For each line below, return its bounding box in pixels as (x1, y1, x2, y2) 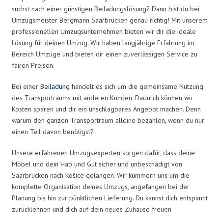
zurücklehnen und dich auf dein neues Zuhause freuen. (12, 204, 173, 214)
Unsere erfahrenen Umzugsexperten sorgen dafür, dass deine (12, 148, 195, 157)
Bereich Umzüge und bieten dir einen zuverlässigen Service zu (12, 49, 197, 58)
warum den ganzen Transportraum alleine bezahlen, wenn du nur (12, 115, 204, 125)
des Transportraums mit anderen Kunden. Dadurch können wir (12, 93, 193, 102)
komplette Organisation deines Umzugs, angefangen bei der (12, 182, 190, 191)
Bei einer (12, 82, 40, 91)
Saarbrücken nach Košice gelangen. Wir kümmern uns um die (12, 170, 190, 180)
